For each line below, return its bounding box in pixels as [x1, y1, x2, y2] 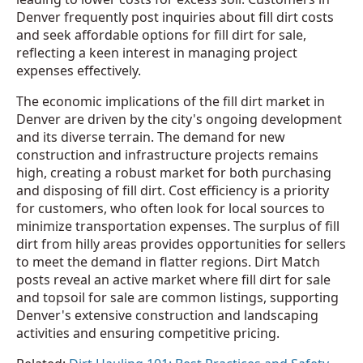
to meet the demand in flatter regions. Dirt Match [16, 253, 320, 271]
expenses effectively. [16, 62, 141, 80]
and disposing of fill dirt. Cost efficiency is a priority [16, 181, 329, 200]
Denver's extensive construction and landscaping [16, 306, 318, 325]
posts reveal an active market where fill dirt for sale [16, 271, 331, 289]
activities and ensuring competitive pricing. [16, 324, 280, 343]
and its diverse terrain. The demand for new [16, 128, 285, 147]
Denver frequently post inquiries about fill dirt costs [16, 8, 334, 27]
